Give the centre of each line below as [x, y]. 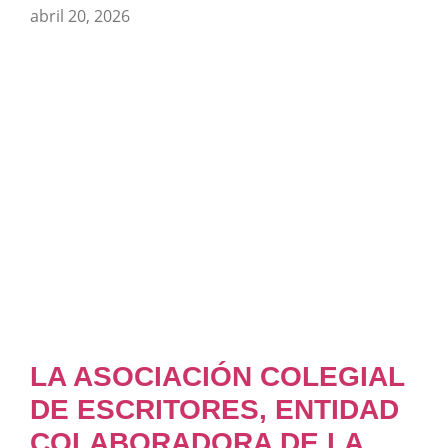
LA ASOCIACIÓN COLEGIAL [217, 376]
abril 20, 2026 [80, 16]
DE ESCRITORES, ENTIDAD [214, 409]
